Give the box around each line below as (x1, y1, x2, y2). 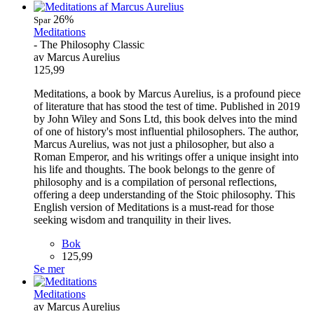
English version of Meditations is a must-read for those (34, 200, 274, 213)
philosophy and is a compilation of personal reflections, (34, 175, 277, 188)
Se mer (34, 262, 64, 275)
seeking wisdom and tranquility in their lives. (34, 213, 231, 226)
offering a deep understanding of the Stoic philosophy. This (34, 188, 295, 200)
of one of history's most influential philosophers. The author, (34, 125, 299, 137)
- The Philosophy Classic (34, 38, 144, 50)
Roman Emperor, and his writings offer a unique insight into (34, 150, 299, 163)
